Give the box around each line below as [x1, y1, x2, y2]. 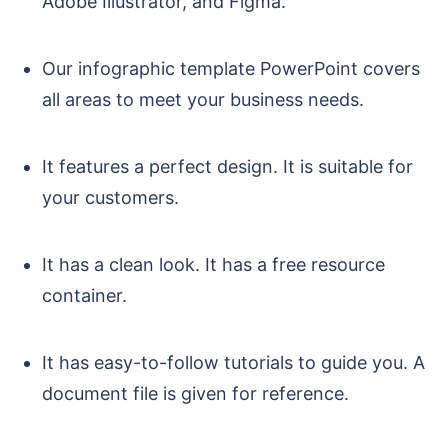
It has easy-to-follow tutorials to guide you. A [42, 352, 425, 374]
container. [42, 285, 132, 307]
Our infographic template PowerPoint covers [42, 58, 420, 80]
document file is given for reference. [42, 383, 354, 405]
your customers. [42, 187, 179, 209]
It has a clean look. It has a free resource [42, 254, 385, 276]
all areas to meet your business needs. [42, 89, 364, 111]
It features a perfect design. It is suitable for [42, 156, 413, 178]
